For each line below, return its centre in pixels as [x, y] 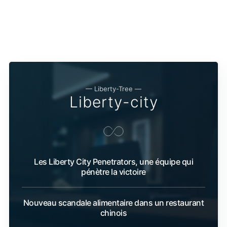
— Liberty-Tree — [113, 89]
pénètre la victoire [113, 172]
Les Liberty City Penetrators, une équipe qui [113, 162]
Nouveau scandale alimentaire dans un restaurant [113, 203]
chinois [113, 213]
